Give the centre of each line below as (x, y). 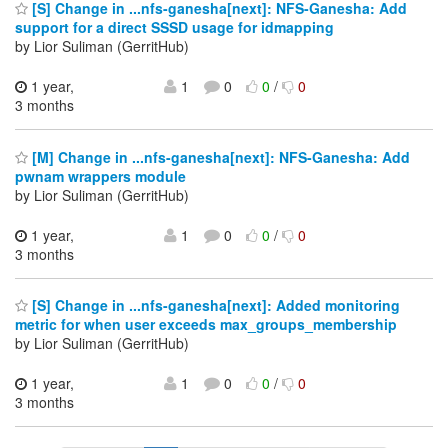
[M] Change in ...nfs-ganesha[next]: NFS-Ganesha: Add (219, 156)
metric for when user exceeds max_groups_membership (206, 324)
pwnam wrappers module (100, 175)
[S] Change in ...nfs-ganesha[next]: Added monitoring (214, 305)
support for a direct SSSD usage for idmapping (174, 27)
